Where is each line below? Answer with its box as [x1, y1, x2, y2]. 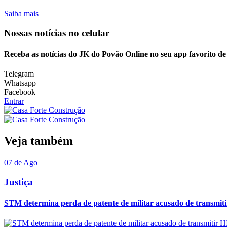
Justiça [4, 177, 33, 188]
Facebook [4, 88, 35, 97]
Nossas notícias [4, 27, 68, 39]
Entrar [4, 97, 24, 106]
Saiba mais [4, 9, 39, 18]
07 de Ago [4, 158, 37, 167]
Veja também [4, 134, 73, 148]
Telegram [4, 69, 34, 79]
